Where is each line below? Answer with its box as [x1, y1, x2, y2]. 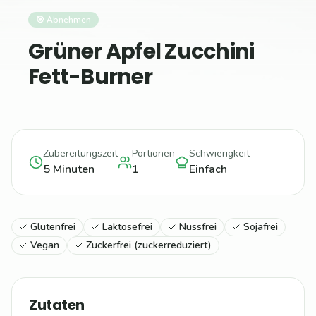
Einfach [189, 162, 227, 178]
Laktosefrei [102, 220, 152, 234]
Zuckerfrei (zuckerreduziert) [86, 238, 212, 253]
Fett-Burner [28, 62, 152, 92]
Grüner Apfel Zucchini [28, 37, 255, 67]
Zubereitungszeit [43, 147, 118, 161]
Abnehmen [47, 14, 91, 26]
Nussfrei [179, 220, 217, 234]
